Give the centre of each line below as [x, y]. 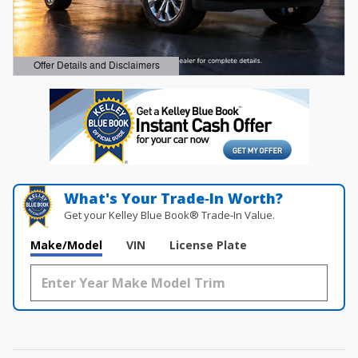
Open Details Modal [71, 75]
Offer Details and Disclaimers [96, 65]
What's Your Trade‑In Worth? [174, 198]
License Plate [208, 245]
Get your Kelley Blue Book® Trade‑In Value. [170, 215]
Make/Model [66, 245]
